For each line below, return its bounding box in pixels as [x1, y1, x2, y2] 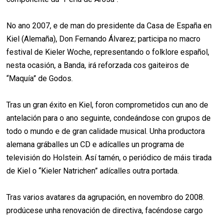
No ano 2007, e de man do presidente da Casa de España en [6, 21, 212, 31]
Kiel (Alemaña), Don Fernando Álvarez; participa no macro [6, 34, 201, 44]
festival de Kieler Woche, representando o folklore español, [6, 47, 210, 57]
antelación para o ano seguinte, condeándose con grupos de [6, 113, 211, 123]
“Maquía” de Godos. [6, 74, 73, 84]
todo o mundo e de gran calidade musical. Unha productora [6, 127, 205, 136]
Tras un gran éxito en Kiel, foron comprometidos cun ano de [6, 100, 209, 110]
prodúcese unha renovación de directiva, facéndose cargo [6, 206, 203, 216]
